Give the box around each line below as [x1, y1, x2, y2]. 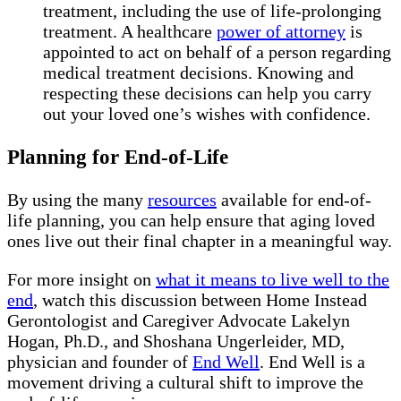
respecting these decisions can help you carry [43, 82, 371, 103]
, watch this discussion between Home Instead [33, 290, 367, 311]
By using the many [7, 190, 148, 210]
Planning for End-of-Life [7, 144, 228, 168]
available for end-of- [217, 190, 371, 210]
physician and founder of [7, 352, 192, 372]
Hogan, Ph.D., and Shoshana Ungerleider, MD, [7, 331, 345, 352]
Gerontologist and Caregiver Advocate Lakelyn [7, 311, 350, 331]
